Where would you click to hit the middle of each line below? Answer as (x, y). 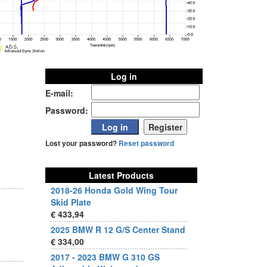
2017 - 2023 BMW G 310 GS (105, 257)
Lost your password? (82, 143)
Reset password (146, 143)
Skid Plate (71, 202)
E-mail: (59, 93)
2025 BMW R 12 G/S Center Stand (118, 229)
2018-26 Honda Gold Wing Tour (114, 190)
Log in (124, 76)
